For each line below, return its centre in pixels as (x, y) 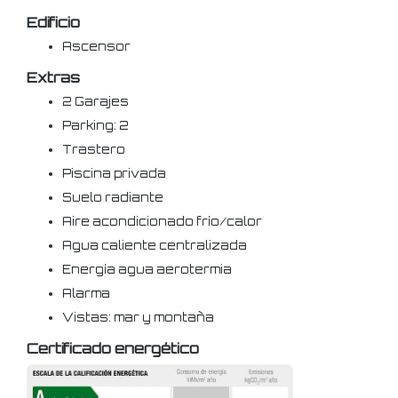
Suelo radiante (113, 197)
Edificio (53, 22)
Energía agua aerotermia (147, 269)
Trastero (94, 149)
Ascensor (96, 46)
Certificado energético (113, 348)
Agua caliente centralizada (155, 245)
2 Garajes (96, 101)
